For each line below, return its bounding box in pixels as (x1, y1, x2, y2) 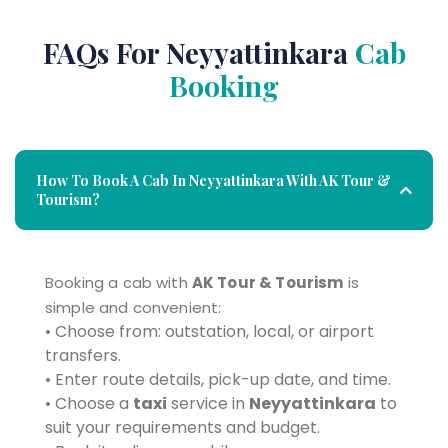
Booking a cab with (45, 272, 192, 293)
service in (167, 392, 249, 415)
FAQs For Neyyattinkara (42, 34, 355, 71)
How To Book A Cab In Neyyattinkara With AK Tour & (36, 171, 391, 190)
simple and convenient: (45, 297, 222, 318)
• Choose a (45, 392, 133, 415)
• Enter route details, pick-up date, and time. (45, 368, 391, 391)
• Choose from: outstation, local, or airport (45, 320, 374, 343)
